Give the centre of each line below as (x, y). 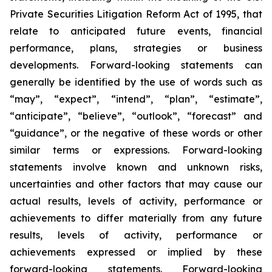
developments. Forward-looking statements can (136, 65)
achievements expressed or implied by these (136, 252)
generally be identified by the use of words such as (136, 82)
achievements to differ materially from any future (136, 218)
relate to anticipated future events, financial (136, 31)
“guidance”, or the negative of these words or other (136, 133)
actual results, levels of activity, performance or (136, 201)
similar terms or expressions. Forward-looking (136, 150)
